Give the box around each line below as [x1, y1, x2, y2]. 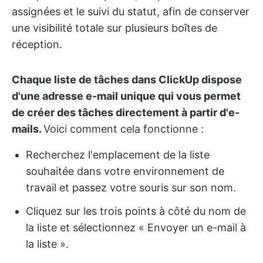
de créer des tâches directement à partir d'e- [12, 106, 240, 119]
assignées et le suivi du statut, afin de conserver [12, 5, 249, 18]
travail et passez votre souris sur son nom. [26, 181, 236, 194]
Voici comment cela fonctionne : [43, 123, 204, 136]
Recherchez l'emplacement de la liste [26, 149, 210, 161]
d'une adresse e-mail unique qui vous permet [12, 90, 241, 103]
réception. [12, 38, 62, 51]
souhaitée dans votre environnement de [26, 165, 224, 178]
